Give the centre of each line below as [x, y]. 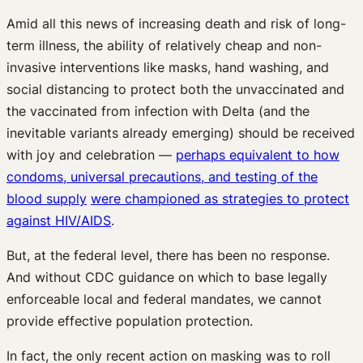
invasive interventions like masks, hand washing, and [168, 67]
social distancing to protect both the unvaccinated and [175, 89]
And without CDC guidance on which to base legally [167, 277]
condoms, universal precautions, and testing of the [162, 176]
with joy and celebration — [91, 154]
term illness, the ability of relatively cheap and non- [164, 45]
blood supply [47, 198]
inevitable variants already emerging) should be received [181, 132]
